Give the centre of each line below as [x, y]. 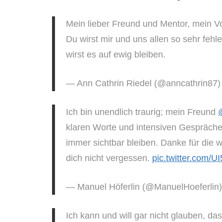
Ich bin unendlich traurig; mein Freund [142, 112]
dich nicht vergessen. [109, 158]
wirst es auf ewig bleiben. [116, 54]
